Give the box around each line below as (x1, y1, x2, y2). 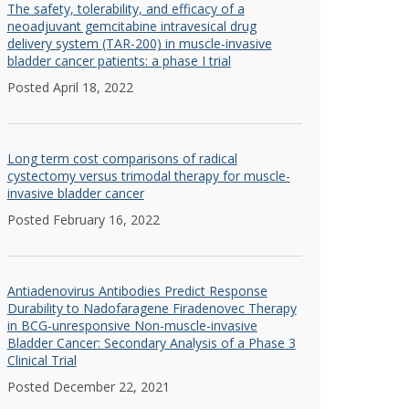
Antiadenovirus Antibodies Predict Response (6, 282, 267, 299)
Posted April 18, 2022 (6, 79, 133, 96)
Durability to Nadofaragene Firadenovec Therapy (6, 299, 297, 317)
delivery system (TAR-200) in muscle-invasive (6, 35, 272, 52)
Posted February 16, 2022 (6, 211, 160, 228)
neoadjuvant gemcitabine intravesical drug (6, 17, 257, 35)
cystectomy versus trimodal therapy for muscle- (6, 167, 290, 184)
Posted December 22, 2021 (6, 378, 170, 395)
